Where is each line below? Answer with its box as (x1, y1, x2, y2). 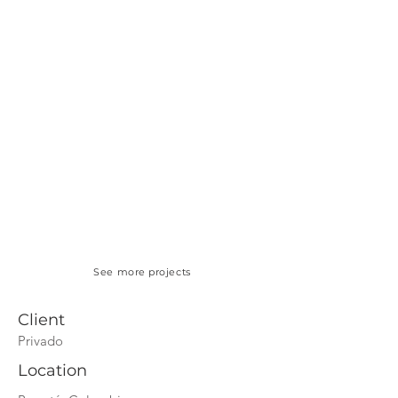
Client (18, 310, 65, 330)
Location (18, 361, 87, 380)
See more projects (93, 266, 191, 278)
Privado (18, 332, 63, 349)
